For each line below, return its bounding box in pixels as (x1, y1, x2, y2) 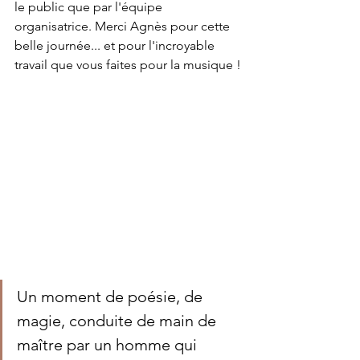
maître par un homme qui (17, 335, 201, 355)
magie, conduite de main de (17, 311, 220, 331)
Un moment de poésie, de (17, 287, 207, 307)
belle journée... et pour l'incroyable (14, 38, 218, 53)
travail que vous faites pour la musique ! (14, 57, 241, 72)
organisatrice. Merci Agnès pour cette (14, 18, 233, 34)
